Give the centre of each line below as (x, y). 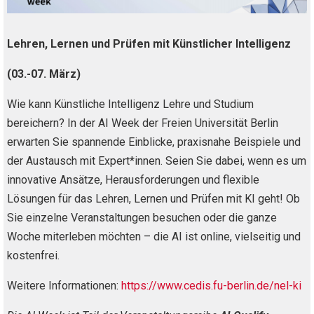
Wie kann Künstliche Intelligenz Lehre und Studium (130, 104)
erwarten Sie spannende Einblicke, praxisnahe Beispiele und (154, 142)
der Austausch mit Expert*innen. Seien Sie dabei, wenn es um (157, 161)
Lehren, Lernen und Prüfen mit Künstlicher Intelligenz (149, 43)
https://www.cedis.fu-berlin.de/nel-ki (211, 285)
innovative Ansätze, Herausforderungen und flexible (133, 179)
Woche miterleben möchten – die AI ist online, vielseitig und (154, 236)
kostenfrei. (33, 255)
